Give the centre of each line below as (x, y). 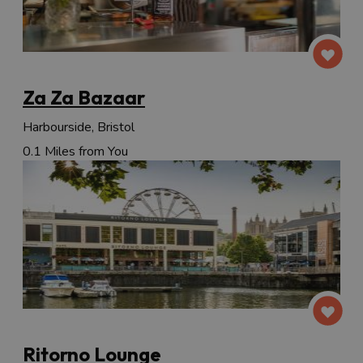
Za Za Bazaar (84, 98)
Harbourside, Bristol (79, 128)
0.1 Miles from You (75, 152)
